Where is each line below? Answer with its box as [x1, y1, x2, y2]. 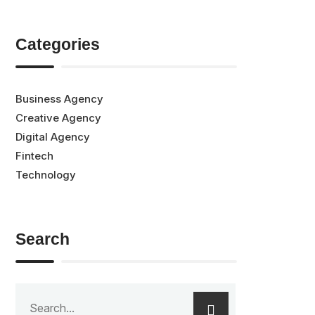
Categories [15, 34, 101, 53]
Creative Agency [15, 110, 102, 124]
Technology [15, 167, 77, 181]
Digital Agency [15, 129, 91, 143]
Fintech [15, 148, 54, 162]
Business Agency [15, 91, 104, 105]
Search [15, 229, 70, 248]
